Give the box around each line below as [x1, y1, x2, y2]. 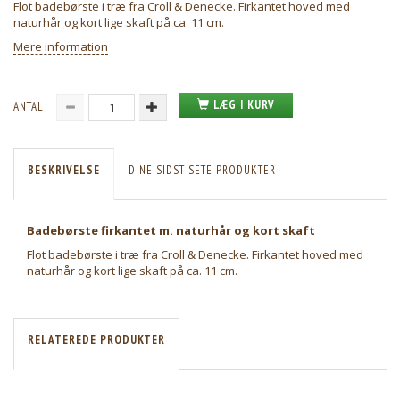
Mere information [13, 38, 108, 55]
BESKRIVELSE [28, 162, 100, 179]
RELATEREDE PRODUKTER [28, 332, 165, 348]
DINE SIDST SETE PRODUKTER [129, 162, 276, 179]
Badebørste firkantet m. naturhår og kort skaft [27, 222, 315, 239]
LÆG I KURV [213, 97, 275, 113]
